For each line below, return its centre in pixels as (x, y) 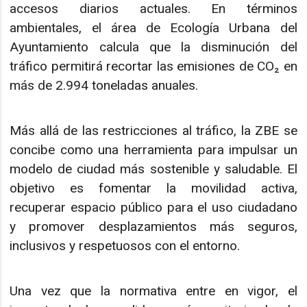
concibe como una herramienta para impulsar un (153, 149)
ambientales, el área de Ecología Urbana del (153, 27)
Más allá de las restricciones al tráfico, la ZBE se (153, 130)
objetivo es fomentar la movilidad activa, (153, 188)
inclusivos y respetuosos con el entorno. (125, 245)
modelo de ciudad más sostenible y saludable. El (153, 169)
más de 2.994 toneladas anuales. (104, 85)
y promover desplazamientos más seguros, (153, 226)
